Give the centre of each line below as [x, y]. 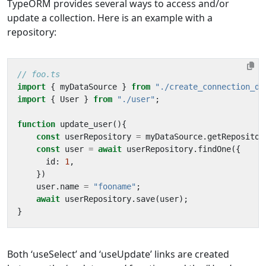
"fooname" [115, 186]
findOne [214, 149]
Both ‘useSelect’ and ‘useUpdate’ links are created [118, 254]
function [36, 124]
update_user [86, 124]
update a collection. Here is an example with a [110, 18]
